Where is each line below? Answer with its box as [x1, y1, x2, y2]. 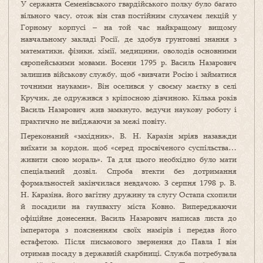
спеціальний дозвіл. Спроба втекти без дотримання [21, 166, 237, 177]
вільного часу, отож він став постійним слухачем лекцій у [21, 10, 237, 21]
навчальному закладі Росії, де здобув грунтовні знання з [21, 33, 237, 45]
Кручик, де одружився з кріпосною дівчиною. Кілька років [21, 92, 237, 103]
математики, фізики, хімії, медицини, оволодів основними [21, 45, 237, 56]
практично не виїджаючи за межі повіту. [21, 116, 167, 127]
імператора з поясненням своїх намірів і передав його [21, 224, 237, 235]
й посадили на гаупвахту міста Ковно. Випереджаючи [21, 201, 237, 212]
